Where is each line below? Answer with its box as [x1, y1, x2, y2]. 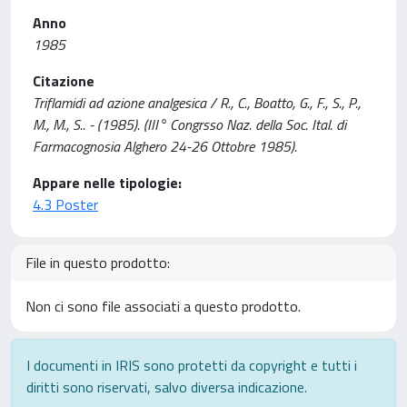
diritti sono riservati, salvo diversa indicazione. [26, 376, 307, 398]
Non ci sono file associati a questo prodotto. [25, 295, 301, 317]
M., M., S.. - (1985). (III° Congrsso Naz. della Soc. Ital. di [33, 114, 346, 135]
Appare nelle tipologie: [33, 172, 182, 194]
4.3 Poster [33, 194, 98, 215]
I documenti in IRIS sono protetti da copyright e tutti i [26, 354, 357, 376]
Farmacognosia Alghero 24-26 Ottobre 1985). [33, 135, 297, 157]
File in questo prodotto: [25, 252, 170, 273]
